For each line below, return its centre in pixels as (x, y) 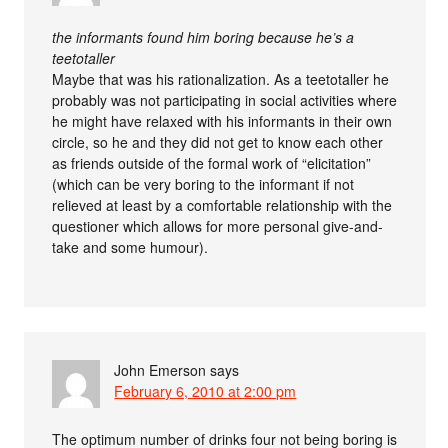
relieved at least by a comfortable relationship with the (222, 204)
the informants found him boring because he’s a (203, 36)
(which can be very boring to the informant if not (203, 183)
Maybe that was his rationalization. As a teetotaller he (221, 78)
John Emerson (160, 369)
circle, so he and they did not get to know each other (218, 141)
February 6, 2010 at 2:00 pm (205, 390)
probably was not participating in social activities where (225, 99)
